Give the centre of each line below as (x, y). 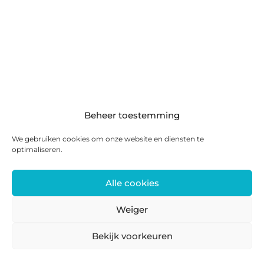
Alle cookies (132, 183)
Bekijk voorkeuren (132, 236)
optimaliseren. (37, 149)
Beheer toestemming (132, 115)
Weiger (132, 209)
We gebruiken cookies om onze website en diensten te (108, 139)
